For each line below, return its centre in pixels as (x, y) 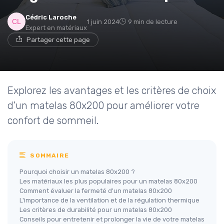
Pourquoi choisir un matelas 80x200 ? (77, 171)
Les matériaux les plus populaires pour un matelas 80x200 (108, 181)
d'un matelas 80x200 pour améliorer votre (103, 105)
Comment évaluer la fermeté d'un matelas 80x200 (96, 190)
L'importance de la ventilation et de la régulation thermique (109, 200)
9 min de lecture (153, 21)
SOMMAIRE (49, 155)
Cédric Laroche (51, 17)
